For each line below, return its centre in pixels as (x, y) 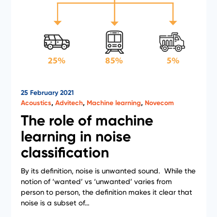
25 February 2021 (47, 93)
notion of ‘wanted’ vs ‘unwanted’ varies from (96, 181)
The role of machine (87, 120)
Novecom (159, 103)
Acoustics (36, 103)
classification (65, 152)
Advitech (69, 103)
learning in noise (76, 136)
